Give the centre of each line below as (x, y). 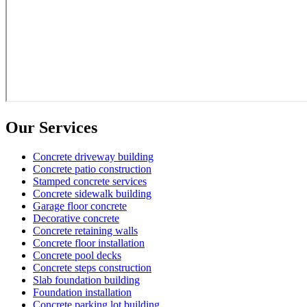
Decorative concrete (76, 218)
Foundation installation (82, 292)
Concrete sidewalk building (92, 193)
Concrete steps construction (92, 267)
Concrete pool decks (77, 255)
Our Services (51, 127)
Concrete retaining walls (85, 230)
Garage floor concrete (80, 206)
